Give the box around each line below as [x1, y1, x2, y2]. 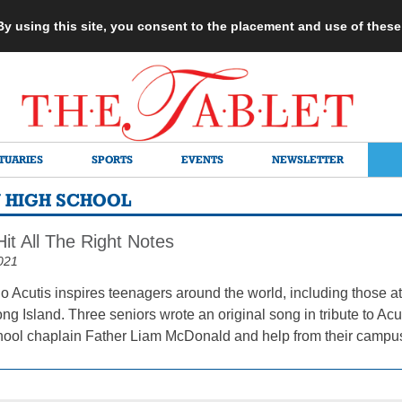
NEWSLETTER [272, 153, 344, 166]
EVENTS [181, 153, 223, 166]
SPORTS [92, 153, 133, 166]
